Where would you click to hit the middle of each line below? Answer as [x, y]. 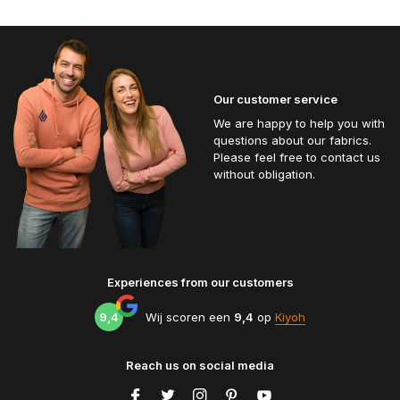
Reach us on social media [200, 365]
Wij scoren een [190, 317]
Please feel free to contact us [297, 157]
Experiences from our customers [200, 282]
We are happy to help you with [299, 123]
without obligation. [264, 174]
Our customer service [275, 99]
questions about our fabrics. [292, 140]
